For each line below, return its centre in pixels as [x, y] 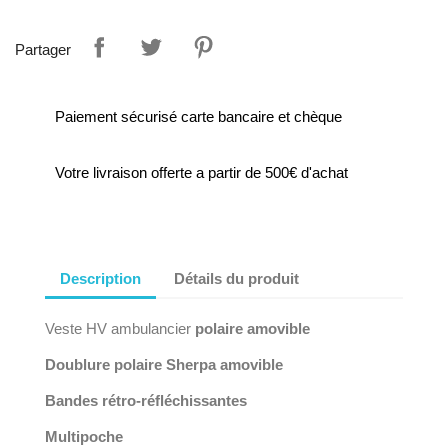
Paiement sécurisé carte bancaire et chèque [198, 116]
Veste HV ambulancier [120, 328]
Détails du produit [237, 278]
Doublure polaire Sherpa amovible [164, 364]
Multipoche [84, 436]
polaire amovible [252, 328]
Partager [43, 49]
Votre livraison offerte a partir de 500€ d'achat [201, 172]
